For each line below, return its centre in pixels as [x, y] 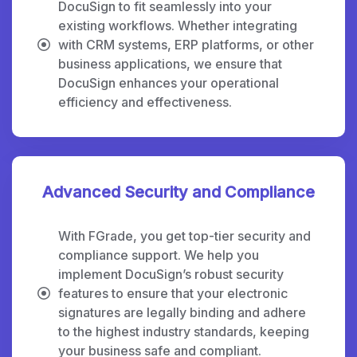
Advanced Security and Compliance [178, 192]
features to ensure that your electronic [173, 293]
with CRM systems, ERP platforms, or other [186, 44]
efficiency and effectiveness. [145, 102]
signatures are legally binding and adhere [182, 312]
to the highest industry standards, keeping [184, 331]
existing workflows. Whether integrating [178, 25]
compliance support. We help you [159, 255]
